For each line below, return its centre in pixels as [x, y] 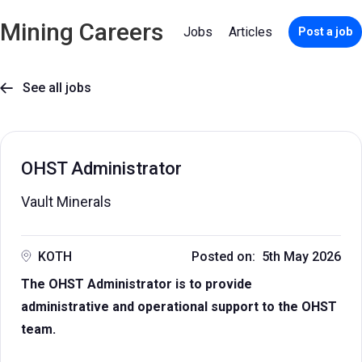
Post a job [325, 32]
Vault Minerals [66, 202]
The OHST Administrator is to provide [137, 284]
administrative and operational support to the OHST [179, 307]
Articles [250, 32]
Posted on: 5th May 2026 [266, 257]
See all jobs [52, 88]
